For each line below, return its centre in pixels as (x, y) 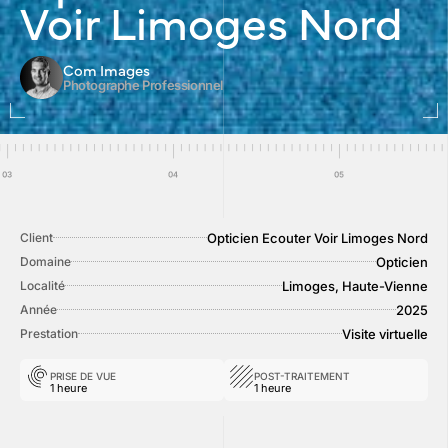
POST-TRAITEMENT (302, 375)
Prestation (49, 334)
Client (36, 238)
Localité (42, 286)
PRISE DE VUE (83, 375)
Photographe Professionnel (143, 85)
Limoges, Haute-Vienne (355, 285)
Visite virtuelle (385, 333)
